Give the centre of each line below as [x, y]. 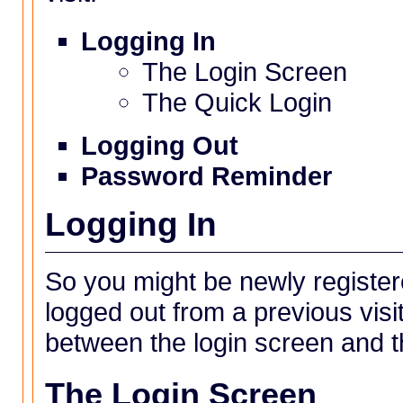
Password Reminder [207, 175]
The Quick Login [237, 103]
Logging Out [160, 145]
